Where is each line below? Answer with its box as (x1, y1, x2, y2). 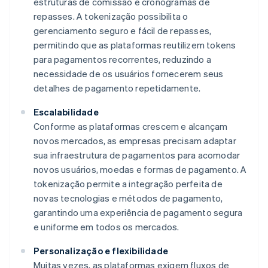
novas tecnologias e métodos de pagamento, (33, 192, 223, 205)
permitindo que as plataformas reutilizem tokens (33, 39, 236, 51)
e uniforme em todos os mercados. (33, 221, 179, 233)
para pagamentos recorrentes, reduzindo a (33, 53, 211, 66)
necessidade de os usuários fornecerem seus (33, 68, 224, 80)
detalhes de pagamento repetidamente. (33, 82, 201, 95)
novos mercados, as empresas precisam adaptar (33, 135, 236, 147)
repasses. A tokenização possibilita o (33, 10, 188, 23)
